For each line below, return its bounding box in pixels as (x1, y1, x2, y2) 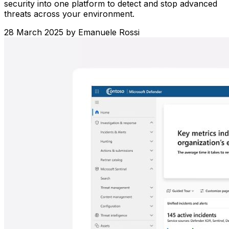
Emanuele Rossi (78, 27, 140, 38)
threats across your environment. (4, 9, 134, 19)
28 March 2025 (4, 27, 63, 38)
